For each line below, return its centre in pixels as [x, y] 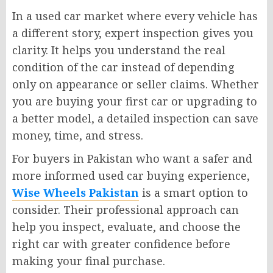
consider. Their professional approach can [126, 209]
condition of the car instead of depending [123, 67]
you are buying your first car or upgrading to [135, 101]
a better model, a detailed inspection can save [135, 118]
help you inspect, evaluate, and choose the [126, 226]
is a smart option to [193, 192]
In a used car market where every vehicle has [135, 16]
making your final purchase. [89, 261]
